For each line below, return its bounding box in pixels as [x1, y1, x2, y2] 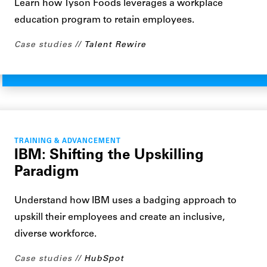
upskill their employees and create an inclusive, [14, 213, 225, 222]
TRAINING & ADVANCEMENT [14, 138, 121, 145]
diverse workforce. [14, 229, 97, 239]
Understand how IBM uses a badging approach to [14, 196, 237, 206]
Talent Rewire [84, 41, 146, 49]
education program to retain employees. [14, 15, 194, 25]
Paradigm [14, 165, 79, 179]
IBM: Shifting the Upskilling [14, 148, 204, 163]
